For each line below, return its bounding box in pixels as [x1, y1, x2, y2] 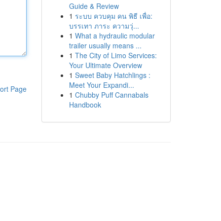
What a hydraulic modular [74, 31, 155, 40]
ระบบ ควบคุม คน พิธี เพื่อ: [74, 11, 152, 21]
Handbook [69, 100, 101, 110]
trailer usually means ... [69, 40, 142, 50]
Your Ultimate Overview [69, 60, 142, 70]
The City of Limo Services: [74, 50, 157, 60]
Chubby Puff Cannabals [74, 90, 148, 100]
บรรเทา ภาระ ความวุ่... [69, 21, 139, 31]
